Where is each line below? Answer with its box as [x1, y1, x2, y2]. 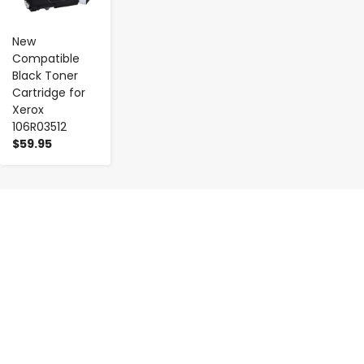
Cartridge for [12, 84, 85, 102]
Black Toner [12, 67, 78, 84]
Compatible [12, 50, 80, 67]
